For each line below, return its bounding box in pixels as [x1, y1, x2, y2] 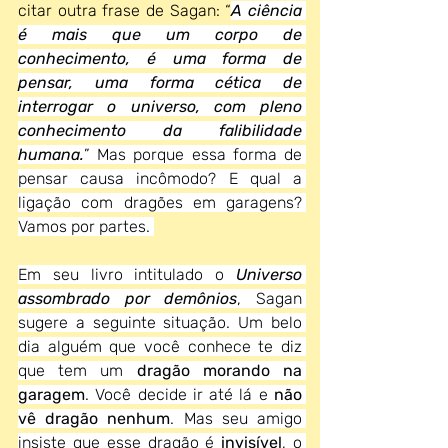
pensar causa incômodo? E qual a [18, 169, 302, 188]
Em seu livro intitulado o [18, 265, 236, 284]
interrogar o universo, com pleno [18, 97, 302, 116]
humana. [18, 145, 84, 164]
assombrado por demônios [18, 289, 238, 308]
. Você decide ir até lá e [85, 385, 274, 404]
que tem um [18, 361, 137, 380]
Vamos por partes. [18, 217, 154, 236]
